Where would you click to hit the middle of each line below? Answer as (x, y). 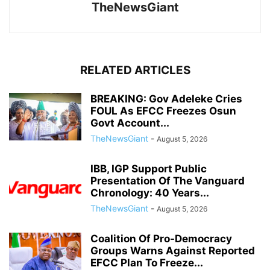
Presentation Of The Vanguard (168, 181)
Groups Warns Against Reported (173, 250)
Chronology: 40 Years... (150, 193)
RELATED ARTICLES (135, 70)
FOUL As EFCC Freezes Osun (163, 111)
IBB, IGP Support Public (149, 168)
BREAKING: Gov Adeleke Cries (166, 99)
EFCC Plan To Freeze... (147, 262)
